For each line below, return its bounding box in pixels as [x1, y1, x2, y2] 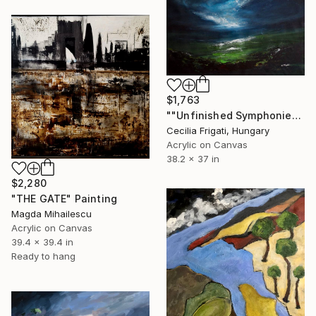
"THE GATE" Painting [11, 193, 118, 205]
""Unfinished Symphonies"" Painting [291, 109, 301, 121]
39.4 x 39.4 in [11, 236, 73, 248]
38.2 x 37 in [166, 152, 219, 164]
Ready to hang [11, 250, 75, 262]
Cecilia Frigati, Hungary [166, 124, 269, 136]
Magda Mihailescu [11, 208, 92, 220]
